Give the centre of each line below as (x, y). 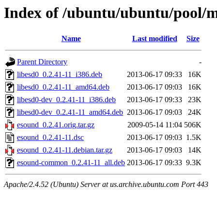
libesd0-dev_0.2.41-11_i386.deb (66, 100)
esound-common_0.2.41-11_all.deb (71, 163)
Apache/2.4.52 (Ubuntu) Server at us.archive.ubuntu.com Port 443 (106, 185)
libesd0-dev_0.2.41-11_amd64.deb (70, 112)
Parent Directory (42, 62)
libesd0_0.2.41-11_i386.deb (60, 75)
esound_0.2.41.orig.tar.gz (56, 125)
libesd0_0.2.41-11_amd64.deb (63, 87)
